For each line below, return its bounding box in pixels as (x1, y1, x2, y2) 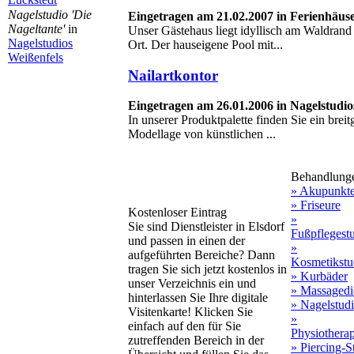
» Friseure (291, 198, 341, 213)
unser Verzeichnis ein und (128, 277, 256, 291)
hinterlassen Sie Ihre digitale (128, 291, 268, 305)
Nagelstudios (8, 36, 73, 50)
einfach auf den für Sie (128, 319, 241, 333)
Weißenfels (8, 51, 63, 64)
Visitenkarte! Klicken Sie (128, 305, 253, 319)
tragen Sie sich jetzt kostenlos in (128, 262, 287, 277)
